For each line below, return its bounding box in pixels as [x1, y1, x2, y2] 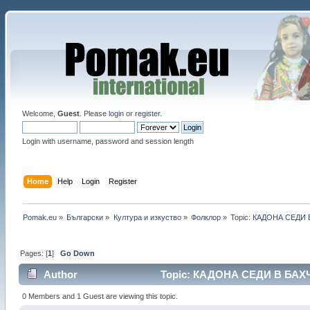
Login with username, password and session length [21, 137, 194, 145]
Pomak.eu [22, 212, 57, 221]
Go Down [60, 248, 95, 257]
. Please [79, 109, 109, 118]
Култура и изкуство [113, 212, 181, 221]
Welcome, [21, 109, 57, 118]
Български [66, 212, 104, 221]
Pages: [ [19, 248, 48, 257]
